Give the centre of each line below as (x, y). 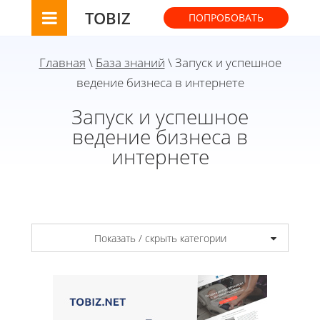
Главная (62, 62)
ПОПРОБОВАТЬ (226, 17)
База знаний (130, 62)
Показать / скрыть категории (160, 238)
